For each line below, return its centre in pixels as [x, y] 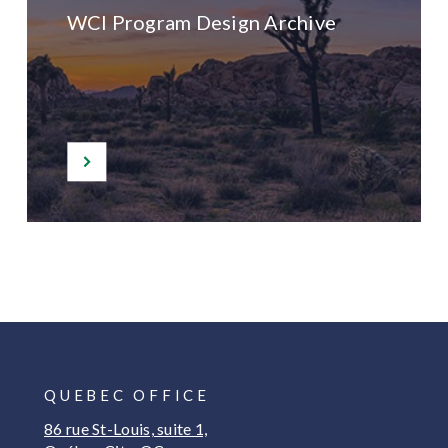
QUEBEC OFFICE [127, 395]
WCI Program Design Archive [201, 22]
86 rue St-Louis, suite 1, [126, 428]
